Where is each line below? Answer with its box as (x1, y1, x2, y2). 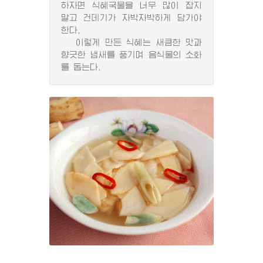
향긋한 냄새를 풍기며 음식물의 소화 (61, 50, 202, 59)
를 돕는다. (61, 63, 101, 71)
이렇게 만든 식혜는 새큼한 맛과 (61, 38, 202, 46)
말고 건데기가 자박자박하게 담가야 (61, 14, 202, 22)
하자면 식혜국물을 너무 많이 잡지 (61, 1, 202, 9)
